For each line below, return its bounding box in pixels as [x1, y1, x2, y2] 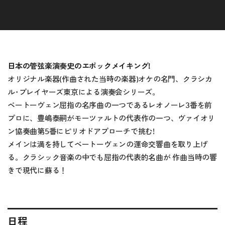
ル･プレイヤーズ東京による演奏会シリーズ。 [8, 88, 160, 96]
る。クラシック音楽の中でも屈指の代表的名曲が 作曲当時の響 [8, 154, 217, 162]
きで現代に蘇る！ [8, 167, 67, 175]
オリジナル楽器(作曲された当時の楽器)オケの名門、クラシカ [8, 75, 212, 83]
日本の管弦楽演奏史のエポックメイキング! [8, 62, 151, 70]
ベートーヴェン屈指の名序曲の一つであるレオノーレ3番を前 [8, 101, 212, 109]
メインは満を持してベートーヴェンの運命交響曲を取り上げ [8, 141, 208, 149]
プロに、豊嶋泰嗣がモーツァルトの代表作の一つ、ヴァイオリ [8, 115, 215, 123]
